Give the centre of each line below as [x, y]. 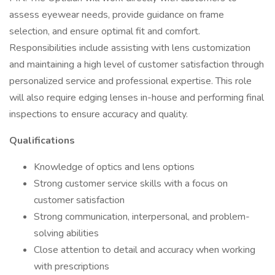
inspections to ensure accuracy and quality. [99, 114]
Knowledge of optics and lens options [114, 167]
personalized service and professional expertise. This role [130, 81]
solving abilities [66, 233]
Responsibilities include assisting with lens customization [130, 48]
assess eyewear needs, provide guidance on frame [117, 15]
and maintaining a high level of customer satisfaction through [137, 64]
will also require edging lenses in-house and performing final [137, 98]
